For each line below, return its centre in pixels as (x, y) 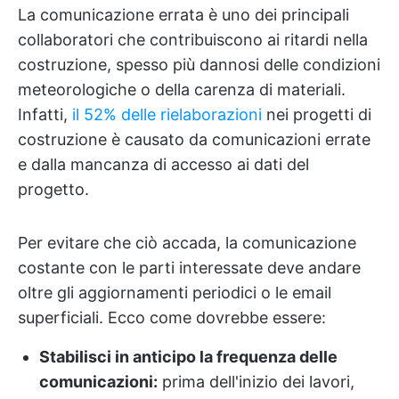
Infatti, (45, 114)
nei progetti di (317, 114)
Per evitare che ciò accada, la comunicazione (187, 242)
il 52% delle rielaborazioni (167, 114)
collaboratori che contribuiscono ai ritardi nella (193, 39)
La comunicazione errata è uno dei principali (183, 14)
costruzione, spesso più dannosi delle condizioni (199, 64)
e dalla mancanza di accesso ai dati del (163, 164)
